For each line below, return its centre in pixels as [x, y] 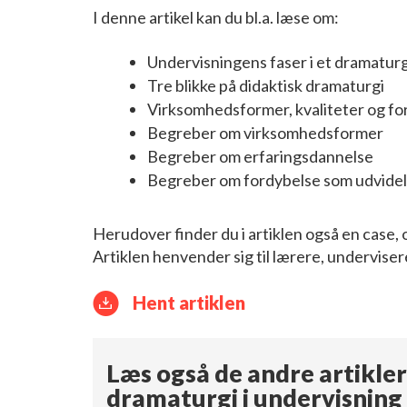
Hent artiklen [189, 302]
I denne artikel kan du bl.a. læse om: [216, 17]
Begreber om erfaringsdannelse [260, 156]
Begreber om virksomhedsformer [265, 132]
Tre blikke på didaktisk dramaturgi [266, 85]
